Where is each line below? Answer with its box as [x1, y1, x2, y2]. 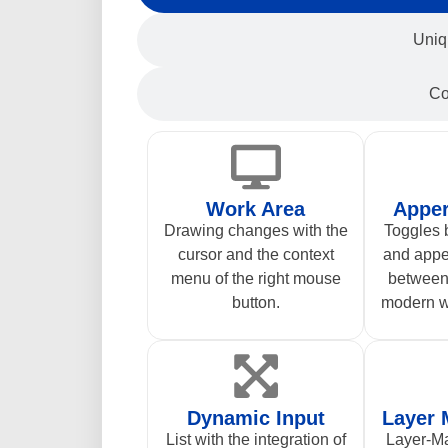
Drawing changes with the [163, 221, 348, 239]
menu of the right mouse [170, 269, 341, 287]
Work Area [206, 197, 305, 220]
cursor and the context [177, 245, 334, 263]
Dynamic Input [186, 406, 325, 429]
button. [231, 293, 280, 311]
